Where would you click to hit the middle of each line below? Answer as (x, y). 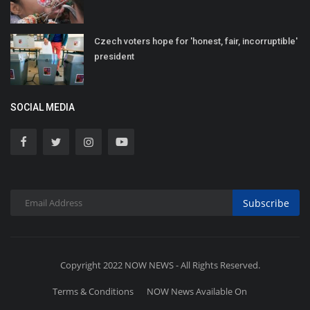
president (114, 57)
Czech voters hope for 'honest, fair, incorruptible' (196, 42)
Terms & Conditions (93, 292)
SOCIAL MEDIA (43, 108)
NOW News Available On (197, 292)
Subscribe (266, 203)
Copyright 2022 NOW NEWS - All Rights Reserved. (160, 265)
